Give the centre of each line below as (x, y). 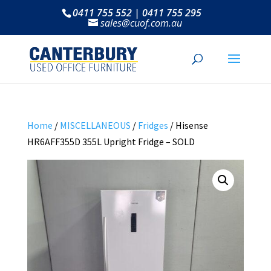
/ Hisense (188, 125)
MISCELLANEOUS (95, 125)
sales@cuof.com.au (142, 23)
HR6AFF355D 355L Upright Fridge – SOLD (111, 142)
